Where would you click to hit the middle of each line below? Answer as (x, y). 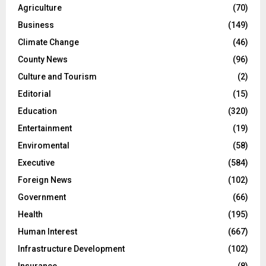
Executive (36, 162)
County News (43, 59)
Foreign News (45, 180)
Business (36, 25)
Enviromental (44, 145)
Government (42, 197)
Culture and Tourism (57, 76)
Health (30, 214)
